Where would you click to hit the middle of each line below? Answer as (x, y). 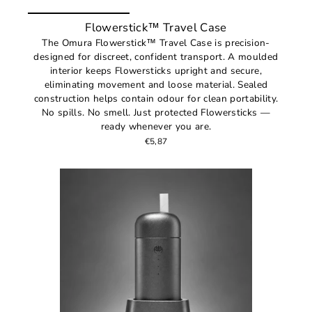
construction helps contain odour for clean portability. (156, 99)
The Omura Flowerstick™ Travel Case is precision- (156, 43)
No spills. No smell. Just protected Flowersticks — (156, 113)
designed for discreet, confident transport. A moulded (156, 57)
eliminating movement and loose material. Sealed (156, 85)
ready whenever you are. (156, 127)
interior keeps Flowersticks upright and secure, (156, 71)
